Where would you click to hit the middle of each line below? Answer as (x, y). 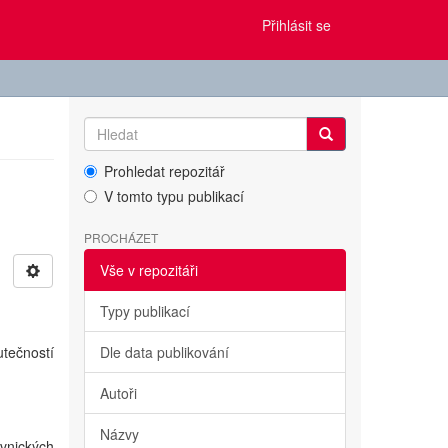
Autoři (118, 393)
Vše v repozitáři (148, 270)
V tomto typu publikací (173, 196)
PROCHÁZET (120, 237)
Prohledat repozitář (164, 171)
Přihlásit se (296, 25)
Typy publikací (144, 311)
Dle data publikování (164, 352)
